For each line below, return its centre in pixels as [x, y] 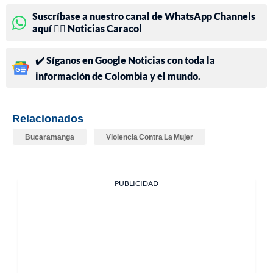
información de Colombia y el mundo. [118, 76]
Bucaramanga [50, 137]
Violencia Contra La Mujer [150, 137]
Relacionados [48, 119]
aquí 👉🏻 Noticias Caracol [87, 29]
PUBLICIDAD [136, 183]
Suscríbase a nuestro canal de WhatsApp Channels [144, 16]
